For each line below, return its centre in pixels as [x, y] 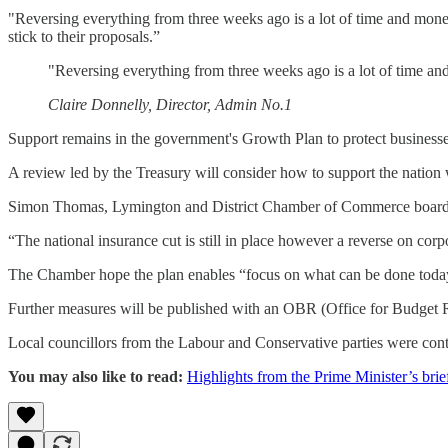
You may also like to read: [97, 376]
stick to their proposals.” [84, 36]
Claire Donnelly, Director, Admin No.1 [170, 104]
